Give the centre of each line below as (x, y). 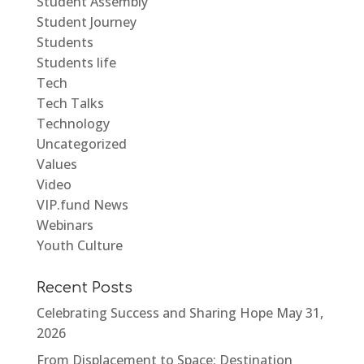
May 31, (299, 313)
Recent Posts (84, 288)
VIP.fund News (82, 205)
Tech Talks (70, 104)
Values (56, 165)
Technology (73, 124)
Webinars (65, 225)
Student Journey (86, 22)
